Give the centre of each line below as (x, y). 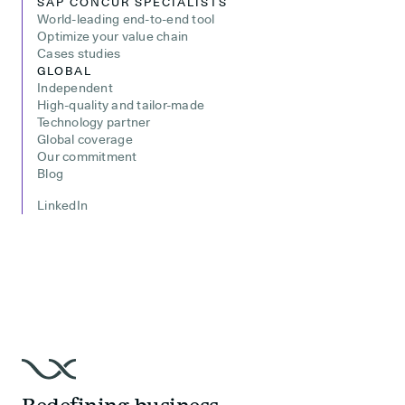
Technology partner (94, 122)
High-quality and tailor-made (121, 104)
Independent (75, 87)
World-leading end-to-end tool (126, 19)
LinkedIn (62, 205)
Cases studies (79, 53)
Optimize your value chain (113, 36)
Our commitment (87, 156)
